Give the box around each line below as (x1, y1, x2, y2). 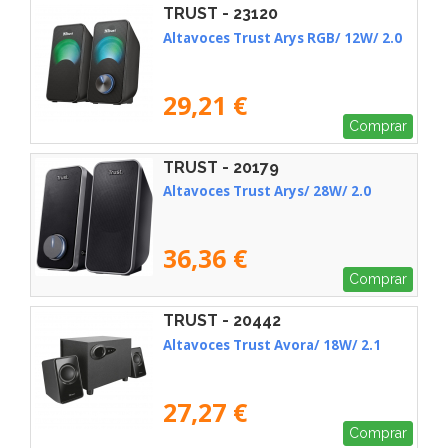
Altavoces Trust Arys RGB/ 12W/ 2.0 (163, 28, 402, 47)
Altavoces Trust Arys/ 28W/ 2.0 (163, 182, 371, 201)
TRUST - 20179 (163, 157, 279, 177)
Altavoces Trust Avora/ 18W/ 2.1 (163, 335, 381, 354)
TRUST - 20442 (163, 311, 281, 331)
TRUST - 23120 (163, 3, 278, 23)
